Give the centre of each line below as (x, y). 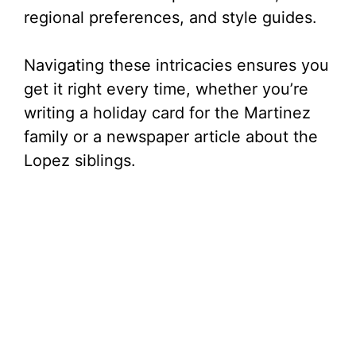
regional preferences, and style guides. (170, 17)
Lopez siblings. (80, 161)
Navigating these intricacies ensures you (176, 65)
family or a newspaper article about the (171, 137)
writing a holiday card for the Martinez (167, 113)
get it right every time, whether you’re (166, 89)
